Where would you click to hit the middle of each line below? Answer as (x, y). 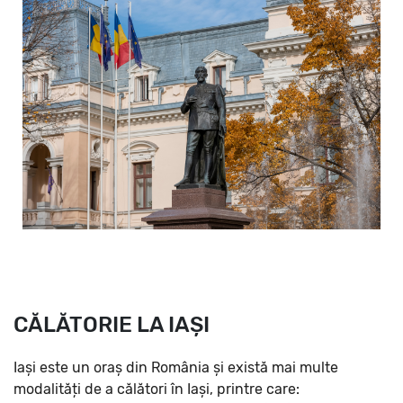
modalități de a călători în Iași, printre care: (157, 389)
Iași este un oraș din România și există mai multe (176, 367)
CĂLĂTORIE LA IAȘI (112, 324)
